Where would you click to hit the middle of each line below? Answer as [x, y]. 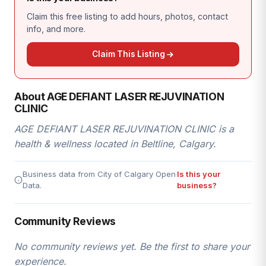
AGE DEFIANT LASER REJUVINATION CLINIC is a [124, 129]
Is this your [198, 174]
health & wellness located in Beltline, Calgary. [115, 144]
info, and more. [56, 29]
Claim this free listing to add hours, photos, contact [127, 16]
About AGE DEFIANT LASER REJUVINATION [119, 96]
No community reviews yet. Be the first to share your [132, 246]
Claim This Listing [128, 54]
